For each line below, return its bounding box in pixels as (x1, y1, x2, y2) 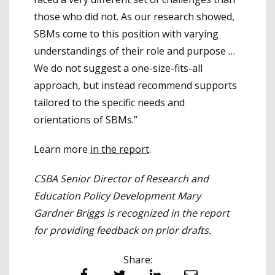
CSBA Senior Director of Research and (34, 172, 209, 186)
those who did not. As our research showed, (34, 10, 234, 24)
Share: (123, 253, 152, 267)
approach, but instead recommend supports (34, 79, 237, 93)
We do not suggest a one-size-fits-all (34, 61, 203, 76)
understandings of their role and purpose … (34, 44, 235, 58)
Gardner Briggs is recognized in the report (34, 206, 230, 220)
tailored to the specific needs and (34, 96, 185, 110)
